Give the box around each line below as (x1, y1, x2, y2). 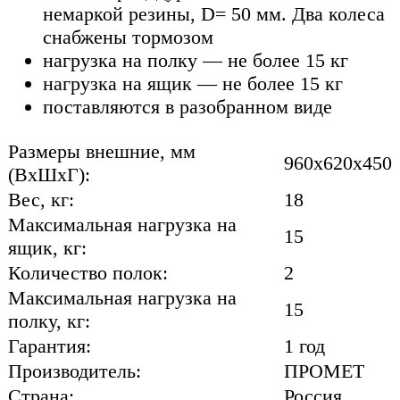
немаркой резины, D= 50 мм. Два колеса (43, 3, 385, 26)
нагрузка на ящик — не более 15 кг (43, 72, 343, 96)
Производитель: (8, 359, 141, 382)
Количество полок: (8, 261, 168, 284)
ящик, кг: (8, 236, 87, 259)
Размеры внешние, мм (8, 139, 196, 162)
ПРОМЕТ (284, 359, 364, 382)
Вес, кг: (8, 187, 74, 211)
